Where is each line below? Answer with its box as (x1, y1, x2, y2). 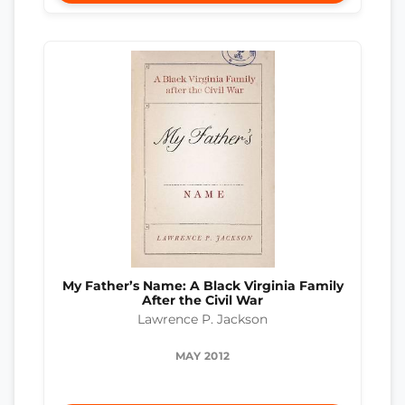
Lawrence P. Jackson (137, 311, 268, 326)
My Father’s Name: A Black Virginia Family (61, 278, 344, 293)
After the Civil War (142, 292, 263, 307)
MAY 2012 (174, 348, 231, 363)
